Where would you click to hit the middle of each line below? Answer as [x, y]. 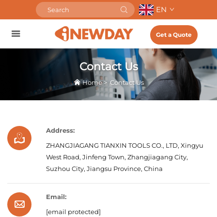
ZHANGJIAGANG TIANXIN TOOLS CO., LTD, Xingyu [125, 146]
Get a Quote [174, 35]
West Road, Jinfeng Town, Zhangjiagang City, [117, 157]
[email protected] [73, 212]
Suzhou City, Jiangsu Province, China [104, 169]
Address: [60, 131]
